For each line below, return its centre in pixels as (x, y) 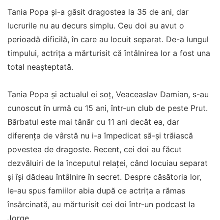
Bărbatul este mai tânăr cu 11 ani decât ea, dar (93, 122)
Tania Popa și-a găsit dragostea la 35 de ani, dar (98, 12)
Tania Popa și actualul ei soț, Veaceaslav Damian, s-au (108, 94)
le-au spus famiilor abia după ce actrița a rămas (96, 191)
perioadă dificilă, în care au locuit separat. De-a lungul (108, 39)
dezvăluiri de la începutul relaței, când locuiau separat (108, 163)
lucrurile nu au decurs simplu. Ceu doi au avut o (96, 26)
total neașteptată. (40, 67)
